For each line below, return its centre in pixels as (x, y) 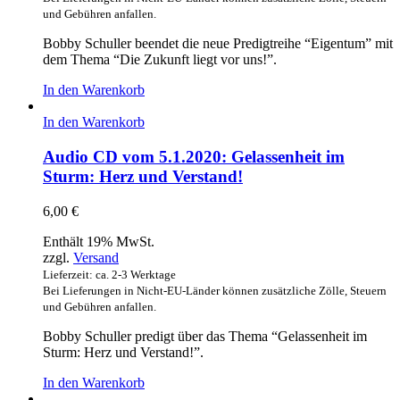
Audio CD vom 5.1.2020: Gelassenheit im (194, 157)
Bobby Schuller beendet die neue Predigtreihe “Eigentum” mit (218, 44)
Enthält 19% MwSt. (99, 241)
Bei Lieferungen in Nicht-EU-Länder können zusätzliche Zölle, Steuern (215, 290)
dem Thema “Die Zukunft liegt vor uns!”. (160, 60)
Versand (96, 257)
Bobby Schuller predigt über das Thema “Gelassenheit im (205, 336)
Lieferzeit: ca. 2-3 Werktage (109, 274)
